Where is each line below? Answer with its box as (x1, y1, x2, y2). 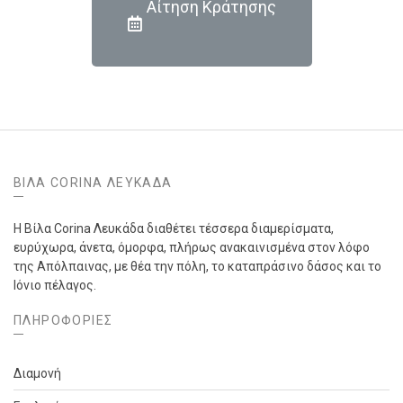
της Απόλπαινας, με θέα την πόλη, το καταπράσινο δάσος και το (13, 259, 381, 273)
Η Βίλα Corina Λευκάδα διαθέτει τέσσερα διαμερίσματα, (13, 221, 334, 236)
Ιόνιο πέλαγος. (13, 278, 96, 292)
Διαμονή (13, 366, 61, 381)
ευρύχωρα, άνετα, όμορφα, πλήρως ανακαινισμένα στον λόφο (13, 240, 370, 255)
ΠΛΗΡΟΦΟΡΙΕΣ (13, 313, 113, 327)
